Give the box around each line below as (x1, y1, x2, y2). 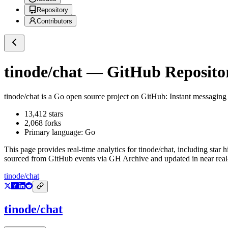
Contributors (37, 17, 72, 25)
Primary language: (24, 128, 85, 137)
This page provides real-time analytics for (4, 145, 138, 154)
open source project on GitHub (64, 92, 165, 101)
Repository (37, 6, 68, 14)
